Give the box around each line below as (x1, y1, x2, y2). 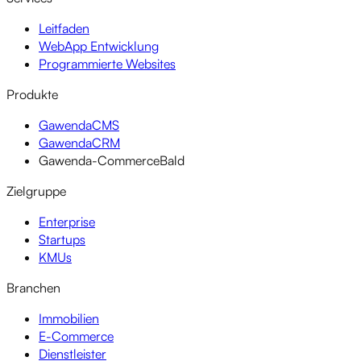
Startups (39, 231, 85, 248)
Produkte (6, 86, 58, 103)
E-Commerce (39, 328, 114, 345)
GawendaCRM (39, 135, 120, 151)
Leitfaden (39, 20, 89, 37)
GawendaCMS (39, 117, 119, 134)
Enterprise (39, 214, 95, 230)
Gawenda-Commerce (39, 152, 160, 169)
